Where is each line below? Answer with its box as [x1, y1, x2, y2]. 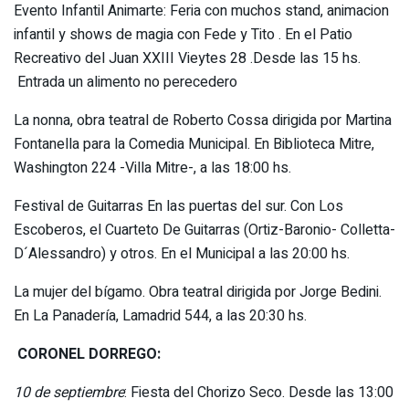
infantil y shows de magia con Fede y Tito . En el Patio [14, 24, 352, 47]
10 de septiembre [14, 382, 124, 404]
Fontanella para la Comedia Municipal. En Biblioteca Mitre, [14, 133, 374, 156]
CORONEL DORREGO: [17, 343, 161, 366]
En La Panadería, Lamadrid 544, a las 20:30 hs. [14, 305, 307, 328]
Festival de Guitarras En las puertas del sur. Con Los [14, 195, 343, 218]
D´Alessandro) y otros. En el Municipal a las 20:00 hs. [14, 243, 350, 266]
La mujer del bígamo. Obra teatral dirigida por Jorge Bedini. [14, 281, 382, 304]
